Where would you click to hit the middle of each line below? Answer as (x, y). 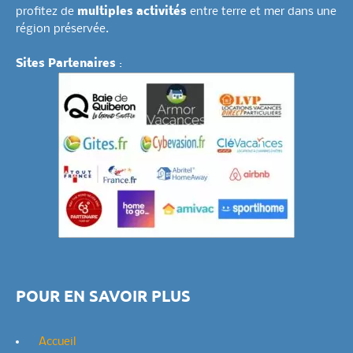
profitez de (46, 12)
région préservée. (62, 30)
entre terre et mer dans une (262, 12)
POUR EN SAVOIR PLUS (103, 296)
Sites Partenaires (66, 64)
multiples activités (132, 12)
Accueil (57, 342)
